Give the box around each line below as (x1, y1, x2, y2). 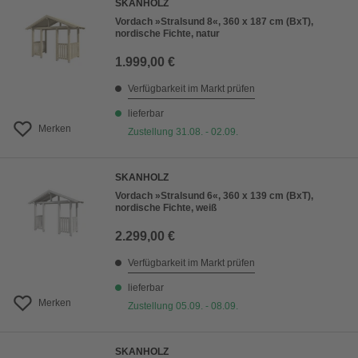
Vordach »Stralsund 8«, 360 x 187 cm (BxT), (115, 16, 313, 28)
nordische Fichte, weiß (115, 202, 217, 214)
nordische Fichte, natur (115, 28, 220, 40)
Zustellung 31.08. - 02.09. (128, 126, 238, 138)
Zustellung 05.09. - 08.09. (128, 300, 238, 312)
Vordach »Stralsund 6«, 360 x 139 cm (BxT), (115, 190, 313, 202)
